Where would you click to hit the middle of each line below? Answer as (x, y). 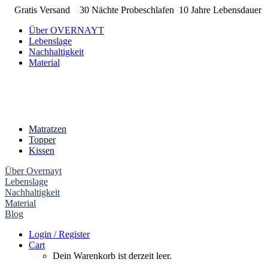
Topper (42, 140)
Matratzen (48, 129)
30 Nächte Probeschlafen (128, 10)
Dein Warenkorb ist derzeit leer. (112, 256)
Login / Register (59, 234)
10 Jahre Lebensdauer (220, 10)
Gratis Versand (46, 10)
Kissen (42, 150)
